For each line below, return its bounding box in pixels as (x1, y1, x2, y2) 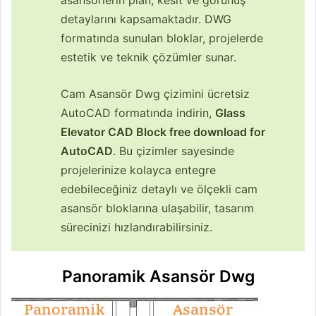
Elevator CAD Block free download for (61, 125, 265, 140)
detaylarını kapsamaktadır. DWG (61, 12, 231, 27)
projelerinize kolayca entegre (61, 163, 216, 178)
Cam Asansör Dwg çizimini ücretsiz (61, 87, 250, 102)
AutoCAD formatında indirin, (61, 106, 215, 121)
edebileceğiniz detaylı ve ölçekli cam (61, 182, 257, 197)
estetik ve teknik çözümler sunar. (61, 50, 236, 65)
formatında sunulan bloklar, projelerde (61, 31, 263, 46)
